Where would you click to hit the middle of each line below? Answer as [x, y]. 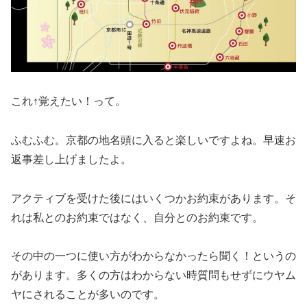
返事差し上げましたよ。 [71, 159]
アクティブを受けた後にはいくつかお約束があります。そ [153, 198]
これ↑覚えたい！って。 [69, 101]
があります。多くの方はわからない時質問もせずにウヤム [153, 275]
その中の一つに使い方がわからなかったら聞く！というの [153, 256]
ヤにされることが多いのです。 [88, 295]
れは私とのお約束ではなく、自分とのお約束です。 [137, 217]
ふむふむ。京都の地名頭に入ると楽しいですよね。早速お [153, 140]
